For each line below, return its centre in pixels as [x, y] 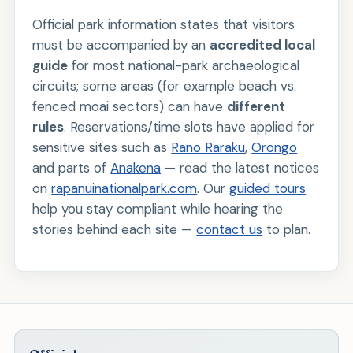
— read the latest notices [240, 168]
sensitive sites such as [102, 148]
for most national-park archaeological [184, 66]
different [256, 107]
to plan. [287, 230]
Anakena [136, 168]
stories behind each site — [115, 230]
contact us [230, 230]
